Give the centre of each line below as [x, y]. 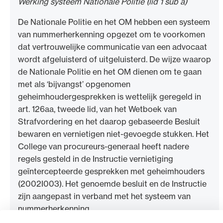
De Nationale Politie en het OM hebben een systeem [114, 22]
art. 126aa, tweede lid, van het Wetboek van [97, 109]
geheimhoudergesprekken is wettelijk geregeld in [110, 97]
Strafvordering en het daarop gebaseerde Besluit [109, 122]
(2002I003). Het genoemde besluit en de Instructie [112, 184]
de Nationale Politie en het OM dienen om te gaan [110, 72]
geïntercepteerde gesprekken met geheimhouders [111, 171]
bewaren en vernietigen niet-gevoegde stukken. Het [113, 134]
